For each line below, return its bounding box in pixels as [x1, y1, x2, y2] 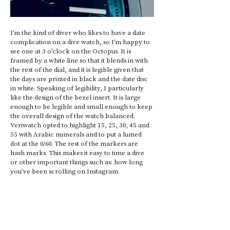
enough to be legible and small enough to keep [10, 101, 154, 110]
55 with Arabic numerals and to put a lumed [10, 129, 143, 138]
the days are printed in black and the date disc [10, 73, 149, 83]
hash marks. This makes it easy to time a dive [10, 147, 146, 157]
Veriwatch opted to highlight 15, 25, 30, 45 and [10, 120, 151, 129]
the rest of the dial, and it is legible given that [10, 64, 145, 73]
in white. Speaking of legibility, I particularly [10, 83, 145, 92]
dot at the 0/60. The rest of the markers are [10, 138, 140, 147]
